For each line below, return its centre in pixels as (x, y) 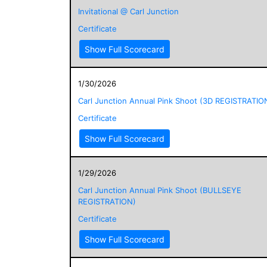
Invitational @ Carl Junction (128, 11)
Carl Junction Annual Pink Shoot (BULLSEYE (160, 190)
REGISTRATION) (107, 201)
